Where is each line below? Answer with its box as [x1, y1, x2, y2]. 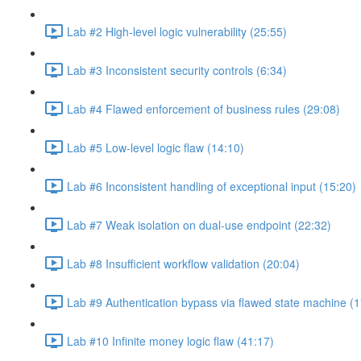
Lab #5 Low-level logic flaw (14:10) [67, 139, 244, 156]
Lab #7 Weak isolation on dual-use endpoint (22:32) [67, 216, 331, 233]
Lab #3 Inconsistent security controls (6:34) [67, 61, 287, 78]
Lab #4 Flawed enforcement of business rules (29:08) [67, 100, 340, 117]
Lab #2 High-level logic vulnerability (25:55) [67, 23, 287, 39]
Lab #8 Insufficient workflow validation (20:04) [67, 255, 300, 272]
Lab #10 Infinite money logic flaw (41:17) [67, 332, 274, 349]
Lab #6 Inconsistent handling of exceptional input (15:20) [67, 177, 356, 194]
